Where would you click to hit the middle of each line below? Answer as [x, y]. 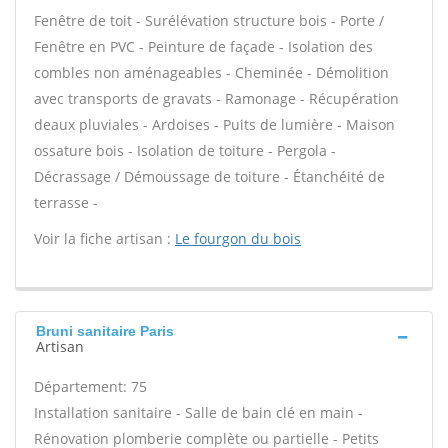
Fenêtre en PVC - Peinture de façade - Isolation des [203, 46]
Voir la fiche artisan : [104, 238]
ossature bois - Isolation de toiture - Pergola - [185, 150]
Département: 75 [90, 386]
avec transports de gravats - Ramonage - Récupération [216, 98]
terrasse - [66, 202]
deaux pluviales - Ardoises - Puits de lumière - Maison [214, 124]
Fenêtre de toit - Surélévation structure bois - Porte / [209, 20]
